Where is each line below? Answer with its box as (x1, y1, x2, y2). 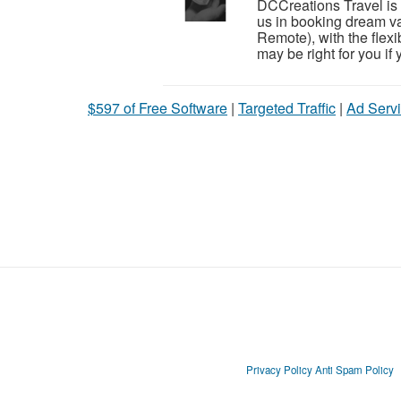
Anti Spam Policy (314, 363, 394, 378)
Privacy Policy (245, 363, 312, 378)
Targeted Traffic (238, 98, 336, 119)
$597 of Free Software (88, 98, 227, 119)
